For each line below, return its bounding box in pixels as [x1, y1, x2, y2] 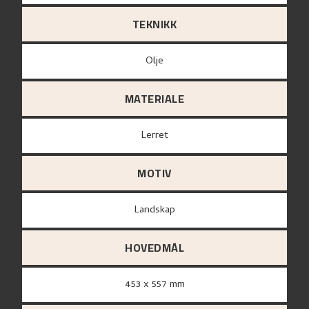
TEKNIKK [132, 14, 177, 35]
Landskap [139, 202, 175, 219]
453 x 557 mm [130, 277, 185, 294]
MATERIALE [124, 88, 185, 110]
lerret [146, 128, 168, 145]
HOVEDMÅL [125, 237, 184, 259]
